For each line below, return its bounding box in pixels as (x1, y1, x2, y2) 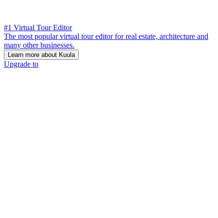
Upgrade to (4, 59, 38, 68)
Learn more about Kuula (8, 51, 75, 58)
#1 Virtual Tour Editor (4, 23, 72, 32)
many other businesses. (4, 40, 74, 49)
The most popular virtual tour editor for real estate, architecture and (4, 32, 208, 40)
